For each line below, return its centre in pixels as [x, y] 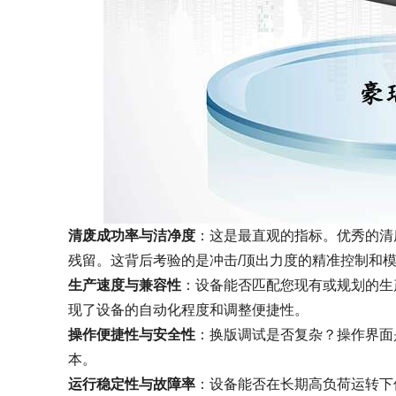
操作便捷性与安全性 [132, 335]
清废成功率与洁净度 [132, 236]
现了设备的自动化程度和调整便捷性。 [188, 310]
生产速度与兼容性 [125, 285]
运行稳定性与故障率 [132, 384]
